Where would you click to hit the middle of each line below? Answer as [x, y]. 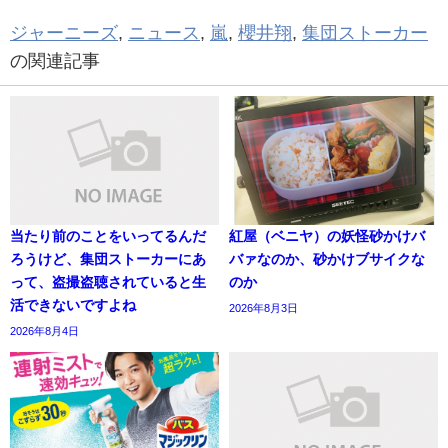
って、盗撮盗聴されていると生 [108, 282]
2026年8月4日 [44, 331]
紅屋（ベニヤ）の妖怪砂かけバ [327, 236]
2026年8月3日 [263, 308]
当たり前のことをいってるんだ [108, 236]
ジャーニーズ [64, 33]
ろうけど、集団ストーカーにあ [108, 259]
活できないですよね [73, 305]
